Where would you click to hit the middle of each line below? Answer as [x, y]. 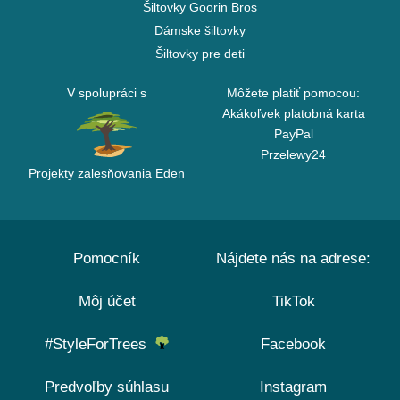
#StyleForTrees [100, 345]
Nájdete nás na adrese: [293, 259]
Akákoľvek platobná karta [293, 114]
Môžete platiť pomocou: [293, 93]
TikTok [293, 302]
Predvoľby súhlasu [107, 387]
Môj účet [107, 302]
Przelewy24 [293, 155]
